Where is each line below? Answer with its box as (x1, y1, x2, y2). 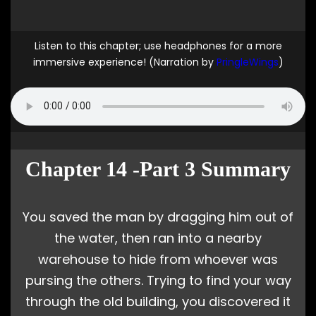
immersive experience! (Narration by (32, 54, 217, 69)
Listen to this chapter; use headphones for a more (34, 38, 282, 53)
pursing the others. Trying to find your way (25, 271, 291, 289)
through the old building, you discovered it (25, 292, 291, 310)
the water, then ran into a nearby (54, 229, 262, 247)
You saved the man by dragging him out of (23, 207, 293, 226)
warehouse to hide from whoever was (38, 250, 278, 268)
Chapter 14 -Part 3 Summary (25, 157, 291, 181)
